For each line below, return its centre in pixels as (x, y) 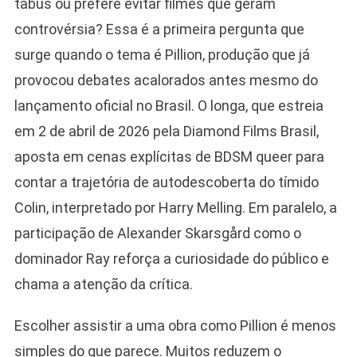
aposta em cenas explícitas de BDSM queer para (169, 156)
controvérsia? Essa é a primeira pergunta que (159, 29)
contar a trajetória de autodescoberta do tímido (166, 182)
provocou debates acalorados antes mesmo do (166, 80)
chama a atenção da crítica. (103, 284)
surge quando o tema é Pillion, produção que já (162, 54)
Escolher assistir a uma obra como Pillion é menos (175, 325)
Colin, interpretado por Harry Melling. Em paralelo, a (175, 207)
